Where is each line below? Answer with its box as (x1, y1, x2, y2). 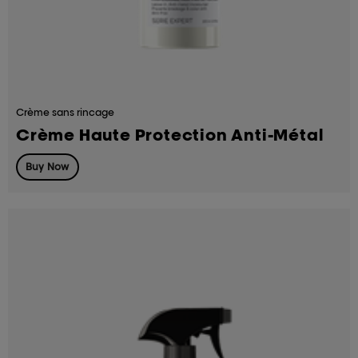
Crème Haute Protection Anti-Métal (16, 124, 324, 145)
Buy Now (25, 160, 70, 173)
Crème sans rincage (16, 105, 114, 118)
